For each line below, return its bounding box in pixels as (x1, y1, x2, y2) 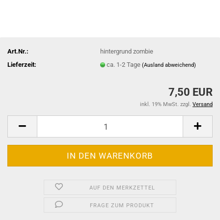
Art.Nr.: (7, 47, 28, 55)
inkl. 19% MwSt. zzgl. (140, 101, 192, 108)
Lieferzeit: (7, 60, 36, 68)
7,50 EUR (168, 86, 213, 98)
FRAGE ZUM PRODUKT (90, 202, 155, 209)
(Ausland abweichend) (142, 61, 196, 68)
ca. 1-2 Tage (107, 60, 142, 68)
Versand (192, 101, 213, 108)
